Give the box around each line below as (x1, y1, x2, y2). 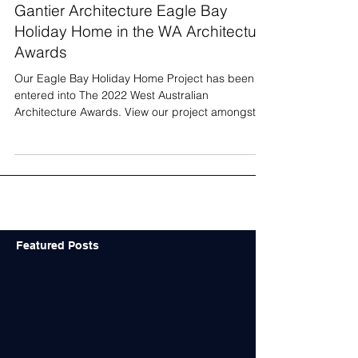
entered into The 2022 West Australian (14, 129, 209, 144)
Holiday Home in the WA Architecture (14, 63, 270, 82)
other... (14, 163, 49, 177)
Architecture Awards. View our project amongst (14, 146, 256, 161)
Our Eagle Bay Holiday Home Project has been (14, 113, 254, 127)
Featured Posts (16, 280, 99, 293)
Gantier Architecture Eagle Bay (14, 42, 228, 62)
